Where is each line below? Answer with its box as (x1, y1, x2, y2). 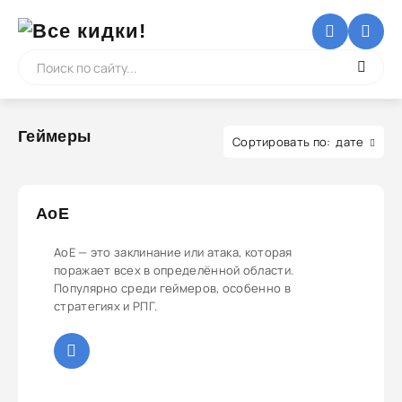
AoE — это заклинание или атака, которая (54, 244, 293, 260)
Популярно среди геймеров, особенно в (54, 280, 291, 296)
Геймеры (18, 127, 92, 145)
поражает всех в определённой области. (54, 262, 294, 278)
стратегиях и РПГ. (54, 298, 158, 314)
